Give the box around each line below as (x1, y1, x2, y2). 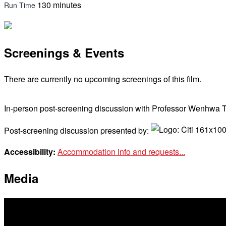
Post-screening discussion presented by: (4, 124, 151, 136)
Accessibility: (4, 145, 55, 157)
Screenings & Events (4, 43, 124, 61)
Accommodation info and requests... (58, 145, 185, 157)
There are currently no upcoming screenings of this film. (4, 73, 201, 85)
